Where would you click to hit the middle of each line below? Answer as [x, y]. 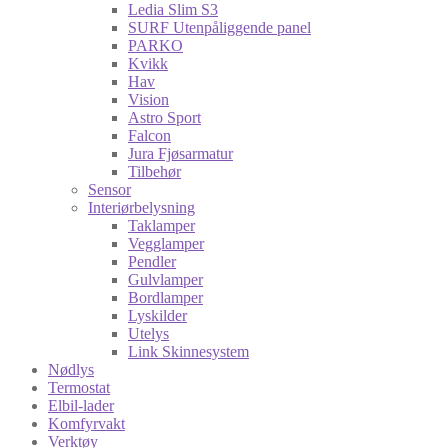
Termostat [79, 387]
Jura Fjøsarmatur [180, 153]
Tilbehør [154, 171]
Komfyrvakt [86, 423]
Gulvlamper [165, 279]
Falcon [149, 135]
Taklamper [161, 225]
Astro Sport [164, 117]
